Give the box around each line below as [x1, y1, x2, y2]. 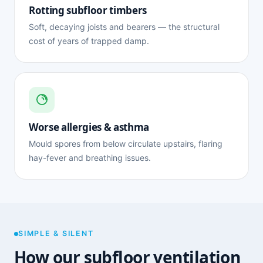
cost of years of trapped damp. [29, 35, 149, 46]
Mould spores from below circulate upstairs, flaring [29, 138, 222, 149]
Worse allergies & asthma [29, 120, 149, 134]
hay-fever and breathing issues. [29, 152, 151, 163]
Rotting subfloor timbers [29, 3, 147, 17]
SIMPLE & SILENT [18, 229, 94, 238]
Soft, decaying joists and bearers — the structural [29, 21, 220, 32]
